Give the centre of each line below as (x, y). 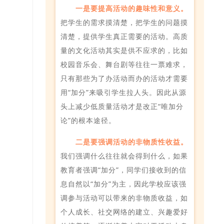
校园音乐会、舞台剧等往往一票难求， (124, 64)
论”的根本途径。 (88, 120)
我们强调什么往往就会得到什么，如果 (124, 155)
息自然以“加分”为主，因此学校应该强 (123, 183)
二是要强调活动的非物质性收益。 (131, 141)
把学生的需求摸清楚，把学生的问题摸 (124, 22)
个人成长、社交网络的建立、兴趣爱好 (124, 211)
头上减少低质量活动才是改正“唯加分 (122, 106)
